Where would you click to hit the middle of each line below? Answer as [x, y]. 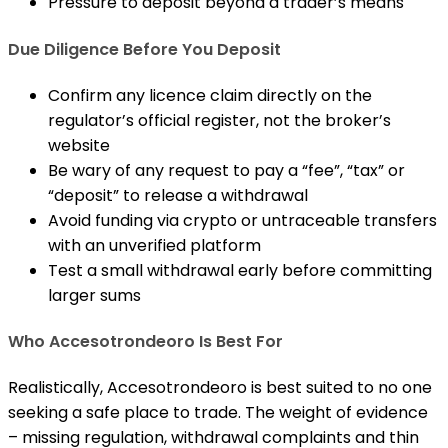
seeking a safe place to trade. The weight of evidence [218, 413]
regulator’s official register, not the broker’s [219, 120]
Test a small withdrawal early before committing [240, 270]
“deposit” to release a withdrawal [178, 195]
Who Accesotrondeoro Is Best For [145, 342]
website [79, 145]
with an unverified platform [154, 245]
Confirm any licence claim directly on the [210, 95]
